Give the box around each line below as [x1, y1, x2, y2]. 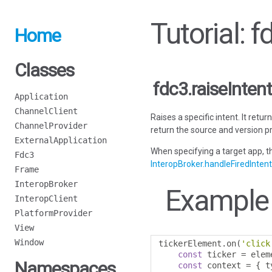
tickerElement [158, 239, 222, 248]
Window [15, 237, 44, 247]
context [202, 260, 246, 270]
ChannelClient [15, 106, 78, 116]
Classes [15, 59, 74, 81]
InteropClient [15, 194, 78, 203]
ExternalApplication [15, 135, 107, 145]
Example [165, 183, 268, 218]
